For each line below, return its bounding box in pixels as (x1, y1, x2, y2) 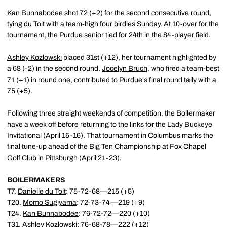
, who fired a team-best (147, 64, 219, 72)
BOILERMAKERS (7, 176, 65, 184)
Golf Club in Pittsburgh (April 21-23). (7, 154, 122, 162)
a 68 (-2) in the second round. (7, 64, 102, 72)
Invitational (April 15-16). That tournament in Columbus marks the (7, 131, 213, 139)
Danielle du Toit (18, 187, 66, 195)
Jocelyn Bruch (102, 64, 147, 72)
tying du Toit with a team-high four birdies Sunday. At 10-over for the (7, 20, 219, 28)
